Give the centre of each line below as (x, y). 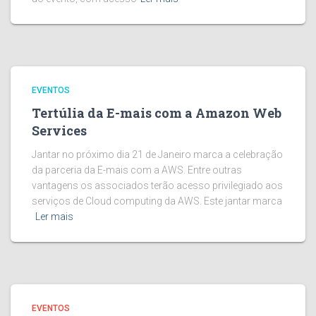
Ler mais (54, 217)
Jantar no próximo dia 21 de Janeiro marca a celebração (157, 154)
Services (59, 130)
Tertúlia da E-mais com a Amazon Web (157, 113)
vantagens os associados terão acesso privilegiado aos (157, 186)
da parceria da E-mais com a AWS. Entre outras (137, 170)
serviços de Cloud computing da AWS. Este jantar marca (157, 201)
